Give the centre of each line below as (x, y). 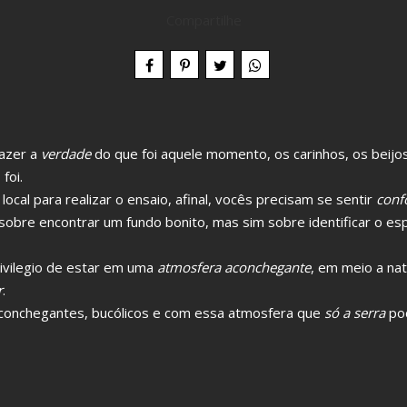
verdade (66, 154)
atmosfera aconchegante (232, 267)
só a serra (353, 313)
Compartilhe (203, 20)
